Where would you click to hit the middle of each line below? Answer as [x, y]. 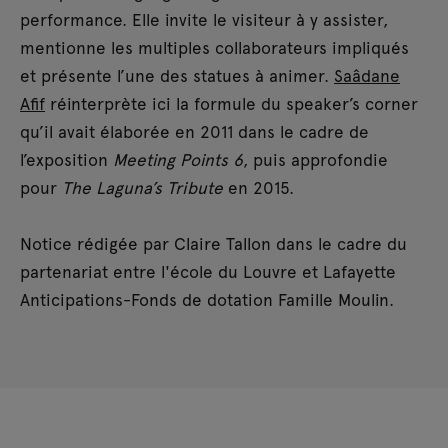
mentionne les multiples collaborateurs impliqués [214, 47]
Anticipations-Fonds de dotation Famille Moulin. [207, 299]
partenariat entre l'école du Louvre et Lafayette [208, 271]
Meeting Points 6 [178, 159]
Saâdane [367, 75]
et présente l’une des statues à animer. [177, 75]
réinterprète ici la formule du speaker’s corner [231, 103]
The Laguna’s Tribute [142, 187]
